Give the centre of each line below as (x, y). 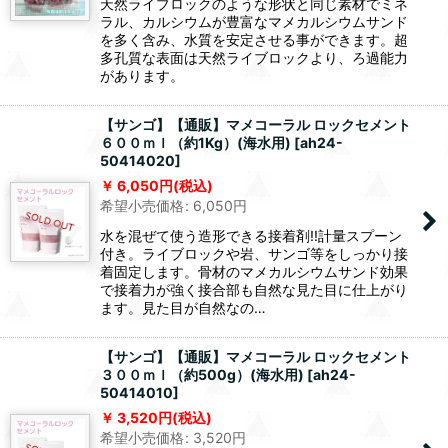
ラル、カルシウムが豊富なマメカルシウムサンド (254, 22)
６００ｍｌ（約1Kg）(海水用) (195, 143)
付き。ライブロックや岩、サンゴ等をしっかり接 (254, 254)
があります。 (142, 76)
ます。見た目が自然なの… (183, 308)
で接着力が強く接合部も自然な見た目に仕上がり (254, 290)
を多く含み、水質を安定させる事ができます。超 (254, 40)
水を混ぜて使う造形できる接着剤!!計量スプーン (251, 236)
